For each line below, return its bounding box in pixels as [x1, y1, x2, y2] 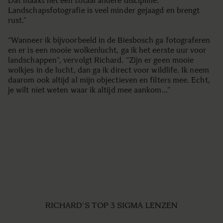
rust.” [8, 15, 27, 25]
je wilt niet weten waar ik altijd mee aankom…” [8, 85, 170, 95]
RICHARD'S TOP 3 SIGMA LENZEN [45, 201, 178, 210]
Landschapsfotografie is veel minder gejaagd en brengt [8, 5, 200, 15]
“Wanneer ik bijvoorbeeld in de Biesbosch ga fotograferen [8, 35, 211, 45]
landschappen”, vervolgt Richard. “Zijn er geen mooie [8, 55, 194, 65]
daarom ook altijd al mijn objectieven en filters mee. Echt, [8, 75, 210, 85]
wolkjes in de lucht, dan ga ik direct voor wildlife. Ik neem [8, 65, 209, 75]
